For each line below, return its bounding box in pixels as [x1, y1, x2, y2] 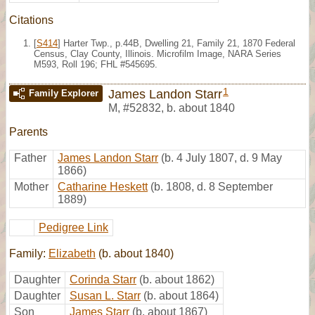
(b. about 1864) [143, 289, 219, 302]
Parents [9, 125, 48, 138]
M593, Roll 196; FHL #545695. [34, 58, 157, 70]
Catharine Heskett [58, 180, 148, 193]
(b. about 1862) [139, 273, 214, 285]
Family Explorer [29, 87, 98, 98]
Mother [14, 180, 49, 193]
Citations [9, 13, 53, 26]
